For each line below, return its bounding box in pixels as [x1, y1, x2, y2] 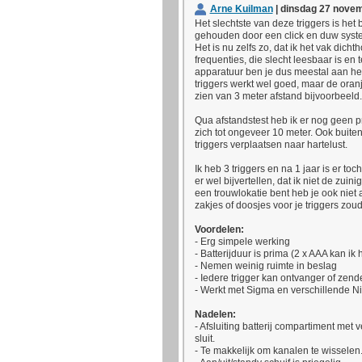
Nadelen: [194, 309, 236, 321]
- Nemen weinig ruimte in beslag [194, 260, 337, 272]
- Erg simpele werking [194, 236, 290, 248]
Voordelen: [194, 224, 244, 236]
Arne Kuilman [209, 3, 273, 15]
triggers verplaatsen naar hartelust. [194, 139, 347, 151]
